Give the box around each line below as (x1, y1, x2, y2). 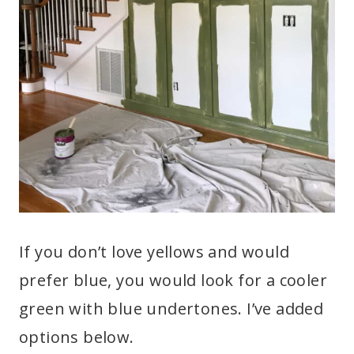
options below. (19, 326, 134, 348)
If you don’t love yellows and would (19, 240, 289, 262)
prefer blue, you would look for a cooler (19, 269, 327, 291)
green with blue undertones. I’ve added (19, 297, 324, 319)
